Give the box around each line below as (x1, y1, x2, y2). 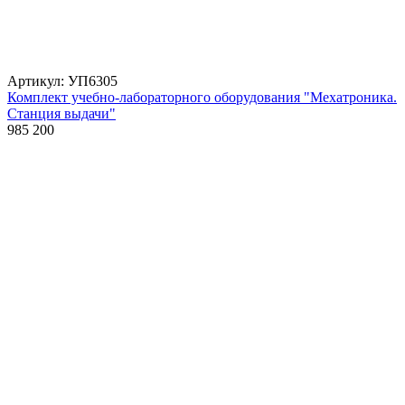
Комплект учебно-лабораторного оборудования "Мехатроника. (7, 89, 397, 105)
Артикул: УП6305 (7, 72, 118, 89)
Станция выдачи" (7, 105, 116, 121)
